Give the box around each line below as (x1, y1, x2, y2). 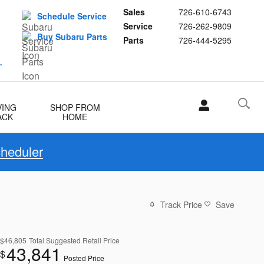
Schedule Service (37, 10, 107, 22)
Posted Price (64, 252, 104, 263)
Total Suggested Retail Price (29, 235, 120, 245)
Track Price (160, 198, 202, 210)
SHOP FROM (49, 101, 100, 113)
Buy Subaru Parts (37, 31, 107, 42)
